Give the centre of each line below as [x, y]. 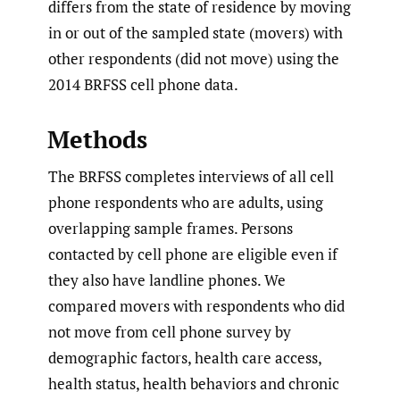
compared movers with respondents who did [196, 305]
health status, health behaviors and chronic [194, 383]
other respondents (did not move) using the [194, 58]
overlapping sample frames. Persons [171, 228]
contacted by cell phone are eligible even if [193, 254]
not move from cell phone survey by [170, 331]
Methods [97, 139]
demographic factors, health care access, [185, 357]
